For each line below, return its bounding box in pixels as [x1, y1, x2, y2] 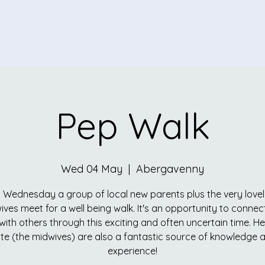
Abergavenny [136, 162, 204, 176]
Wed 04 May [61, 162, 122, 176]
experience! [108, 245, 157, 257]
